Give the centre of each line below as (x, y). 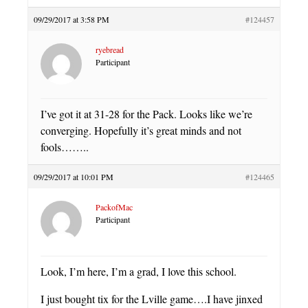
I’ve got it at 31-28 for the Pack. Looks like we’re (146, 114)
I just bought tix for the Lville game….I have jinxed (152, 299)
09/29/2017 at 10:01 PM (74, 177)
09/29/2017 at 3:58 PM (71, 19)
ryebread (110, 49)
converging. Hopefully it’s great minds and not (141, 130)
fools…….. (65, 147)
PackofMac (114, 207)
